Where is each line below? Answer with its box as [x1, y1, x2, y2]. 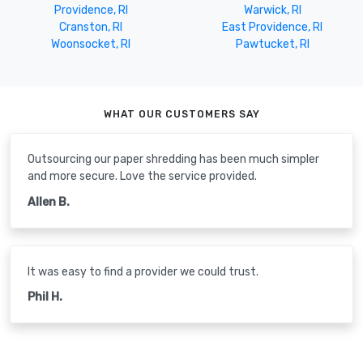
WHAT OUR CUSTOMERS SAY [103, 108, 260, 120]
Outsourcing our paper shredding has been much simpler [28, 152, 319, 167]
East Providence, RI [222, 19, 322, 34]
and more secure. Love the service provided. [28, 169, 257, 184]
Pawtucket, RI [235, 36, 310, 51]
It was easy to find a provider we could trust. [28, 264, 258, 279]
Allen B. [28, 194, 70, 209]
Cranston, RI [59, 19, 122, 34]
